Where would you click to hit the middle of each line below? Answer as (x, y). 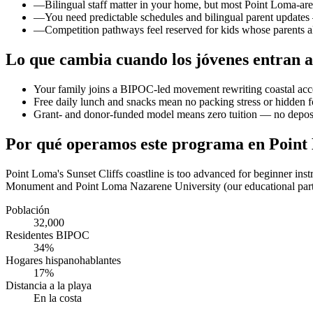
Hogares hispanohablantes (63, 261)
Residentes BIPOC (48, 235)
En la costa (58, 298)
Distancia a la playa (49, 286)
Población (28, 210)
